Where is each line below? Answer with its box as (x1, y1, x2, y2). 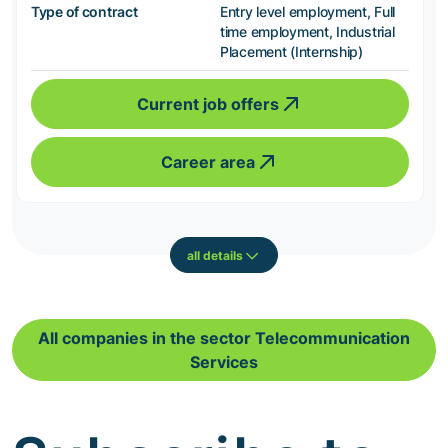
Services (190, 352, 258, 373)
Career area (161, 152, 255, 173)
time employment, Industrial (220, 23, 395, 41)
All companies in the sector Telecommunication (38, 328, 410, 349)
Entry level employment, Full (220, 3, 396, 21)
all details (187, 247, 243, 263)
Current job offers (137, 94, 279, 115)
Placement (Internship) (220, 43, 363, 61)
